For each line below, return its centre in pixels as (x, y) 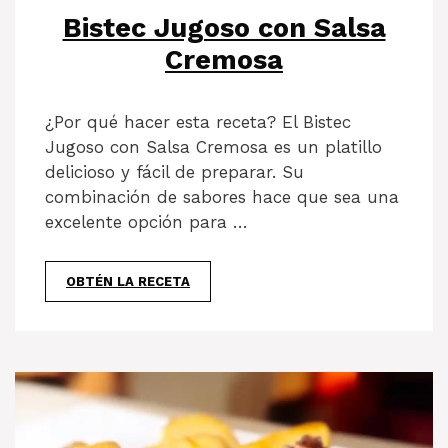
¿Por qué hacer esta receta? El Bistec (198, 122)
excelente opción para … (146, 222)
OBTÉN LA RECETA (128, 281)
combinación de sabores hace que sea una (222, 197)
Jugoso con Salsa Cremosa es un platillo (213, 147)
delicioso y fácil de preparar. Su (174, 172)
